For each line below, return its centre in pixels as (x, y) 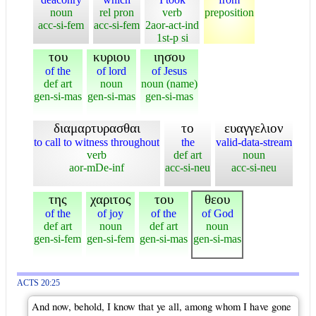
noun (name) (169, 83)
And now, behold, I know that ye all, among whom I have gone (162, 306)
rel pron (117, 12)
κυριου (111, 56)
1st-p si (172, 37)
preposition (229, 12)
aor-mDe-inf (97, 167)
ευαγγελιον (254, 128)
